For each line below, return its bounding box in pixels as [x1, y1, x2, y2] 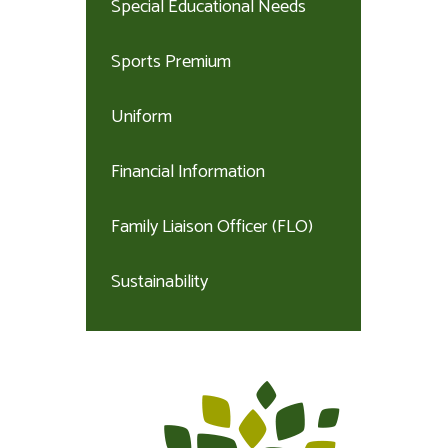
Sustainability [111, 267, 208, 297]
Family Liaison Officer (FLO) [111, 212, 313, 242]
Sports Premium [111, 47, 231, 77]
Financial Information [111, 157, 265, 187]
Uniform [111, 102, 172, 132]
